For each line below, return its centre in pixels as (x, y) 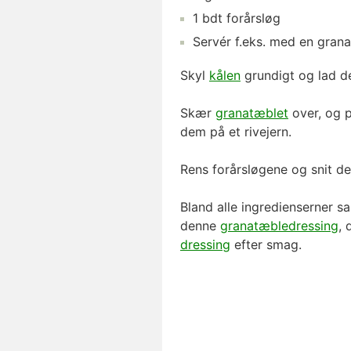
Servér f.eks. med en (253, 41)
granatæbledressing (279, 225)
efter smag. (266, 244)
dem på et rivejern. (236, 131)
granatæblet (252, 112)
